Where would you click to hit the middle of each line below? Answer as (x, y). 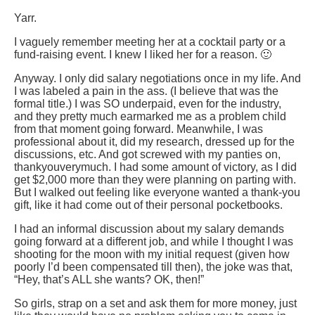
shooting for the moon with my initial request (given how (152, 255)
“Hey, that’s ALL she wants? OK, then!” (109, 280)
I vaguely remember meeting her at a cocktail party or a (150, 42)
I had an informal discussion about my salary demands (149, 229)
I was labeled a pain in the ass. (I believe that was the (146, 91)
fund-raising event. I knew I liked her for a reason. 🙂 (143, 55)
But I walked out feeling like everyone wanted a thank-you (157, 193)
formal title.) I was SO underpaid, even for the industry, (148, 104)
